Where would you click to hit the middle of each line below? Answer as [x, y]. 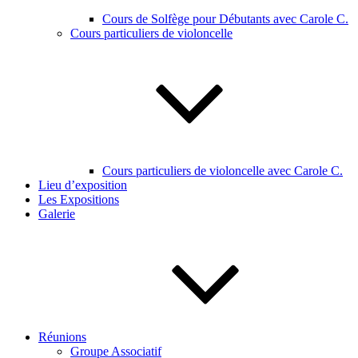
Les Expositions [79, 199]
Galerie [57, 214]
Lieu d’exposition [83, 185]
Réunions [62, 337]
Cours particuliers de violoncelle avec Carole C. [223, 171]
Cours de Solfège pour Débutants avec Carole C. [225, 19]
